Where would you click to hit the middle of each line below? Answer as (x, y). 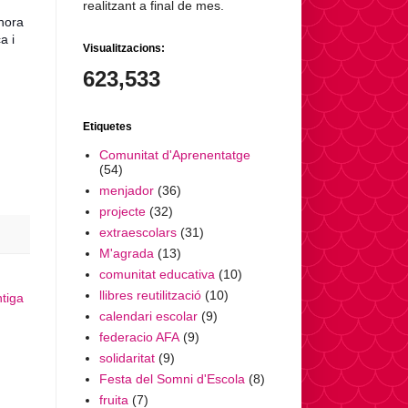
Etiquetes (107, 127)
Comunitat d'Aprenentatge (174, 154)
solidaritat (127, 357)
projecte (122, 211)
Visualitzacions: (124, 49)
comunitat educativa (157, 274)
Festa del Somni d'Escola (172, 378)
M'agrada (126, 253)
